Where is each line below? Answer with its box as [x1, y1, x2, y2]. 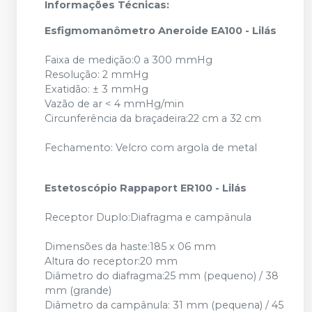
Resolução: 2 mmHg [45, 68, 204, 81]
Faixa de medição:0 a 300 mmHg [45, 54, 268, 66]
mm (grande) [45, 284, 167, 297]
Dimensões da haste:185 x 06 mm [45, 240, 272, 253]
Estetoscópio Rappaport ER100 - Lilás [45, 182, 249, 194]
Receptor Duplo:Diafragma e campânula [45, 211, 279, 224]
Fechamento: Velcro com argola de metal [45, 141, 274, 154]
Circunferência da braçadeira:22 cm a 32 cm [45, 112, 278, 125]
